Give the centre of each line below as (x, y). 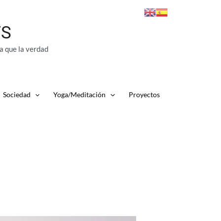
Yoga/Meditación (80, 94)
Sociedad (17, 94)
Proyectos (144, 94)
